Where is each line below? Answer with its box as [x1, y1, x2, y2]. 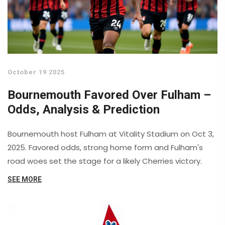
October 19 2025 [8, 68, 65, 76]
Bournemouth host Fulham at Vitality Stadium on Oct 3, [8, 129, 214, 140]
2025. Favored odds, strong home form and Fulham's [8, 142, 203, 153]
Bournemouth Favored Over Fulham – [8, 88, 211, 102]
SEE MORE [8, 175, 42, 184]
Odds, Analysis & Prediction [8, 102, 160, 117]
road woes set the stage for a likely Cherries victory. [8, 156, 202, 167]
